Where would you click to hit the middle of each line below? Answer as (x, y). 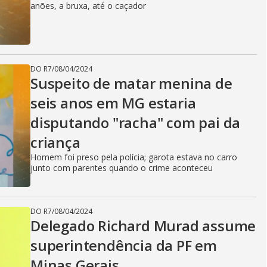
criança (55, 142)
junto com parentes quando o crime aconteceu (122, 168)
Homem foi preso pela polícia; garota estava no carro (134, 157)
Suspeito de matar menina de (131, 83)
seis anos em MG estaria (113, 103)
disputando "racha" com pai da (136, 122)
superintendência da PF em (124, 245)
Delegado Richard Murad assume (143, 226)
